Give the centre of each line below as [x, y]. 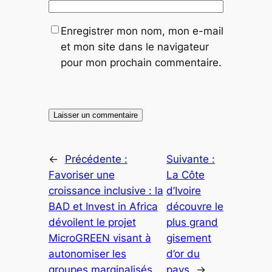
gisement [189, 238]
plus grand [192, 223]
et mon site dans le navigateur [134, 46]
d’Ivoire [184, 191]
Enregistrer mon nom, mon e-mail [142, 31]
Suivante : [191, 159]
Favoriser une [81, 175]
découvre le [195, 207]
